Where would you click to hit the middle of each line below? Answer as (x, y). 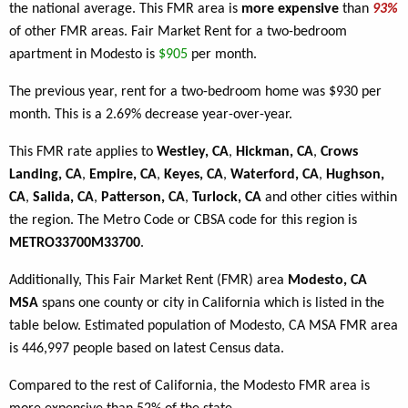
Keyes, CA (194, 175)
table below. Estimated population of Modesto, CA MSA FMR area (204, 326)
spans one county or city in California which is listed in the (211, 304)
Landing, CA (46, 175)
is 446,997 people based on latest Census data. (147, 349)
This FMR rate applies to (83, 153)
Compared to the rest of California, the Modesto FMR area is (189, 387)
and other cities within (329, 198)
